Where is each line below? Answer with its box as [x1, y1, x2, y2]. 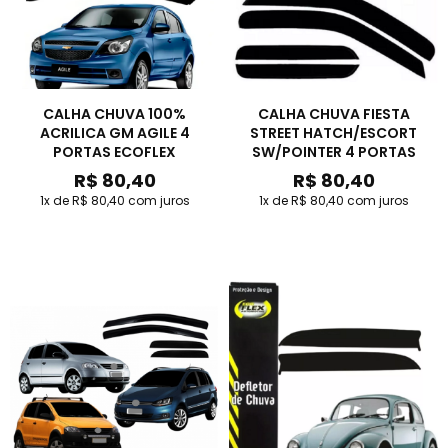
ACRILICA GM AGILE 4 [39, 123, 190, 143]
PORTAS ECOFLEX [53, 142, 176, 162]
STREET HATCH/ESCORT [250, 123, 417, 143]
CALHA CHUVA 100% [43, 104, 186, 124]
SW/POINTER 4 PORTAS [251, 142, 416, 162]
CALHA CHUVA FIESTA [257, 104, 410, 124]
